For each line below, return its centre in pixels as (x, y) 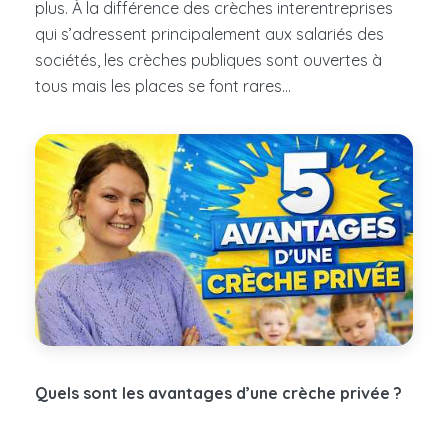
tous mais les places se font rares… (163, 85)
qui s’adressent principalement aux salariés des (209, 33)
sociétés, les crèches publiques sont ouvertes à (208, 59)
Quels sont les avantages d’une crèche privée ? (218, 393)
